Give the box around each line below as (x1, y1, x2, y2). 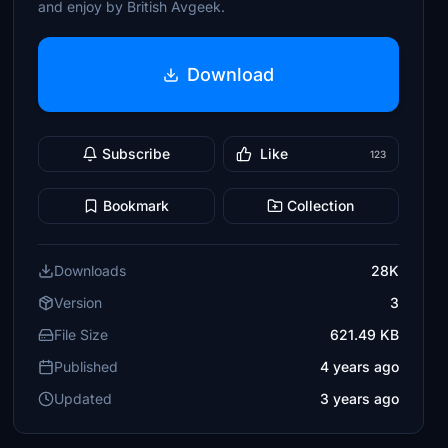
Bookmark (103, 197, 170, 214)
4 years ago (319, 358, 399, 375)
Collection (287, 197, 355, 214)
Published (54, 358, 119, 375)
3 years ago (319, 390, 399, 407)
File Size (54, 326, 109, 343)
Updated (54, 390, 113, 407)
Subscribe (102, 145, 171, 162)
